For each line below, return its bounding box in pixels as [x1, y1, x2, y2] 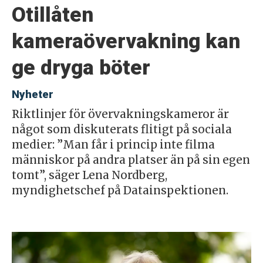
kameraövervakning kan [11, 28, 240, 53]
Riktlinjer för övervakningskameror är [11, 107, 229, 121]
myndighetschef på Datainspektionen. [11, 183, 228, 197]
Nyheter [11, 87, 53, 101]
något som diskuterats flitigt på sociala [11, 122, 232, 136]
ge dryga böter [11, 55, 150, 80]
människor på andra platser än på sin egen [11, 153, 250, 167]
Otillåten [11, 2, 93, 27]
